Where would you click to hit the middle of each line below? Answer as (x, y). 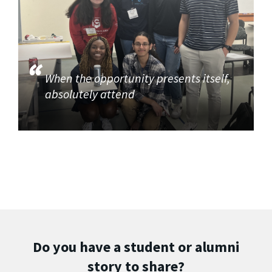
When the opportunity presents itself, (138, 78)
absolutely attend (91, 94)
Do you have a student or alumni (136, 247)
